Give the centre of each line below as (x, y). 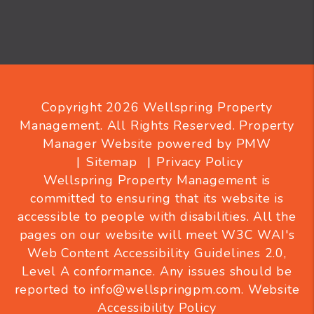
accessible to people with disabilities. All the (157, 217)
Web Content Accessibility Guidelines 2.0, (157, 253)
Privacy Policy (200, 162)
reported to (52, 290)
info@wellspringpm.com (166, 290)
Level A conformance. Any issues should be (157, 272)
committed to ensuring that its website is (157, 199)
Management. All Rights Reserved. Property (157, 126)
